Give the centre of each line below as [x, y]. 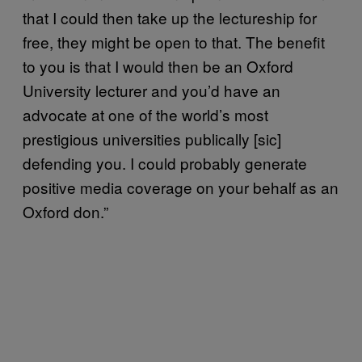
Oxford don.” [67, 211]
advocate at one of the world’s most [145, 114]
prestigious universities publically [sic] [152, 138]
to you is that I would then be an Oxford [158, 65]
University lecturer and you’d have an [152, 90]
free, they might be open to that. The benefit [174, 41]
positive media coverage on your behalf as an [181, 187]
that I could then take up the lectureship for [170, 17]
